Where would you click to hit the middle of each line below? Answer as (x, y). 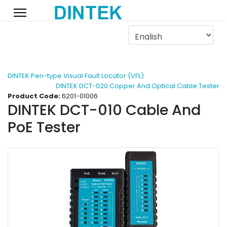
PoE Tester (44, 127)
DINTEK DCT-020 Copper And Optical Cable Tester (138, 86)
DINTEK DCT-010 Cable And (104, 110)
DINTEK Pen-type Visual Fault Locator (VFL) (76, 76)
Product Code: (34, 96)
